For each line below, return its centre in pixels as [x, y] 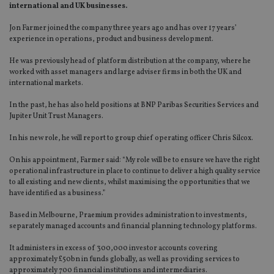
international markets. [46, 83]
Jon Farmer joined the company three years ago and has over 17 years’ [123, 28]
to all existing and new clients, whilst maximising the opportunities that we [130, 183]
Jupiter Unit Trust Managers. [56, 117]
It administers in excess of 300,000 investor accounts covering [113, 249]
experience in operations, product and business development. [111, 39]
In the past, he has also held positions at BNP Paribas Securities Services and [134, 106]
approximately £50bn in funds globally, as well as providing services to [124, 260]
